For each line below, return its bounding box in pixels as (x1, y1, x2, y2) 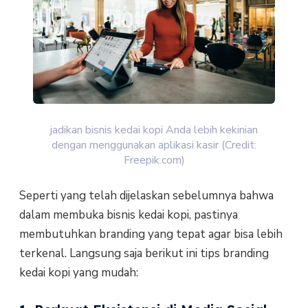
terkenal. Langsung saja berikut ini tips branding (19, 245, 269, 261)
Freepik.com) (123, 152, 185, 168)
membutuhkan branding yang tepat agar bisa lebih (19, 225, 283, 242)
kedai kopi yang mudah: (19, 264, 138, 280)
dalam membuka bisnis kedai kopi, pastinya (19, 206, 238, 223)
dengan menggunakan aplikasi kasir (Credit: (52, 137, 256, 153)
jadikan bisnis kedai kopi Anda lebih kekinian (50, 122, 258, 137)
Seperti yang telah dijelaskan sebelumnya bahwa (19, 187, 274, 203)
